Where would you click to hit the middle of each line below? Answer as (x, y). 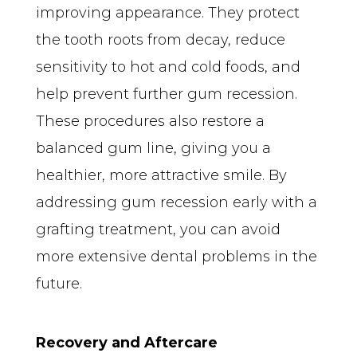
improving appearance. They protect (168, 12)
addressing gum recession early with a (177, 202)
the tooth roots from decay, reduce (161, 39)
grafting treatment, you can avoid (158, 229)
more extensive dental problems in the (177, 256)
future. (59, 283)
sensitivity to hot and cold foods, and (168, 67)
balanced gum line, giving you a (153, 148)
